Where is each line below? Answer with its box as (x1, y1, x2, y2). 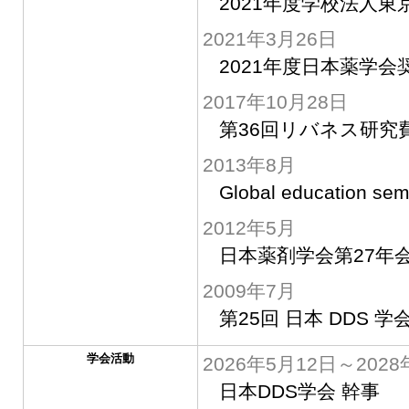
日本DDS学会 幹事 (218, 381, 380, 402)
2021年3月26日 (202, 28, 337, 49)
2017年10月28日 (202, 91, 348, 112)
